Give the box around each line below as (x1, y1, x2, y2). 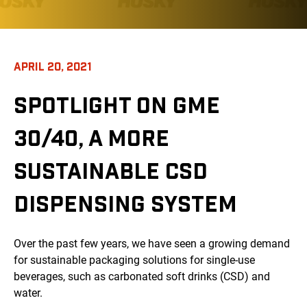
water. (14, 286, 42, 300)
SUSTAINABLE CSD (14, 157, 208, 184)
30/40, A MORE (14, 124, 169, 151)
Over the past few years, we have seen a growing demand (14, 237, 290, 251)
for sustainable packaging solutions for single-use (14, 254, 255, 267)
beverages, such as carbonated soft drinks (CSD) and (14, 270, 270, 284)
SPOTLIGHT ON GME (14, 91, 220, 118)
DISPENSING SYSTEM (14, 190, 237, 217)
